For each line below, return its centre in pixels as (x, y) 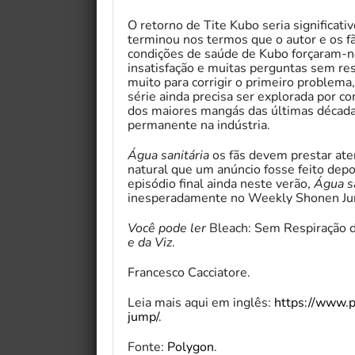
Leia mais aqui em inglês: (201, 302)
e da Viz (150, 242)
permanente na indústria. (199, 125)
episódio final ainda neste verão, (221, 183)
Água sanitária (168, 155)
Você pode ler (167, 228)
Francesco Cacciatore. (189, 272)
